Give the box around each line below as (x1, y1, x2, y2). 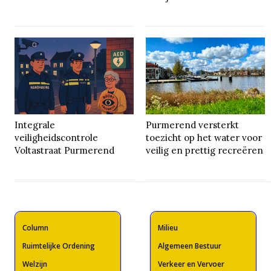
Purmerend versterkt (146, 119, 240, 131)
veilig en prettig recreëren (146, 145, 264, 157)
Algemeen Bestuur (158, 241, 221, 252)
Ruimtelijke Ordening (22, 241, 95, 252)
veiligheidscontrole (15, 132, 99, 144)
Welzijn (22, 259, 47, 270)
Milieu (158, 223, 178, 233)
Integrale (15, 119, 56, 131)
